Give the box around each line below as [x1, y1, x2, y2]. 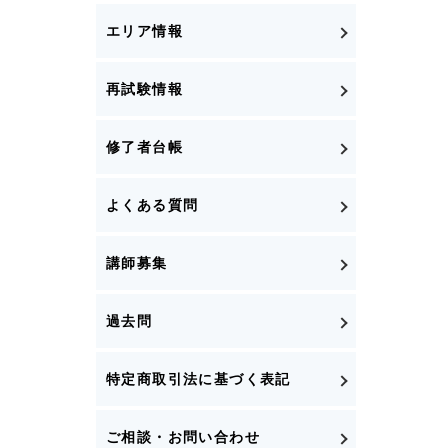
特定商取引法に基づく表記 [106, 370, 291, 387]
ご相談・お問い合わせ [106, 428, 260, 445]
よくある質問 [106, 196, 199, 213]
